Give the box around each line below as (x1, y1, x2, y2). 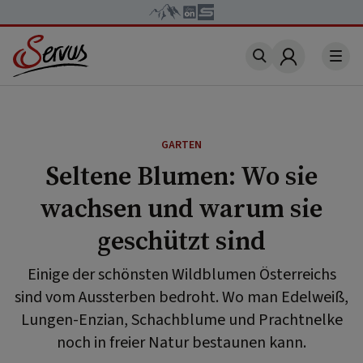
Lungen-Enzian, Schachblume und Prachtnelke (20, 309, 343, 331)
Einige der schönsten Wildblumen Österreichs (27, 263, 336, 286)
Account (286, 55, 341, 77)
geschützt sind (97, 223, 266, 258)
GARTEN (161, 137, 202, 153)
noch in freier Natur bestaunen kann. (57, 331, 306, 354)
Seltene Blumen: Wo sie (45, 158, 318, 194)
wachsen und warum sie (41, 190, 322, 226)
